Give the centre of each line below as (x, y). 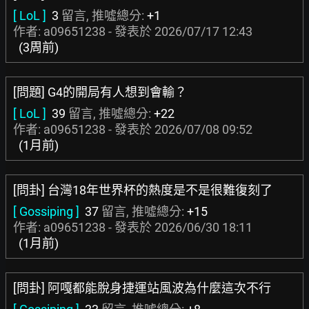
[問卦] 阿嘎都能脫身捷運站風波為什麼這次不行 (142, 288)
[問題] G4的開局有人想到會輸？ (100, 92)
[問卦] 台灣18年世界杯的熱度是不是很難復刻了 (143, 190)
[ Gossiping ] (46, 211)
